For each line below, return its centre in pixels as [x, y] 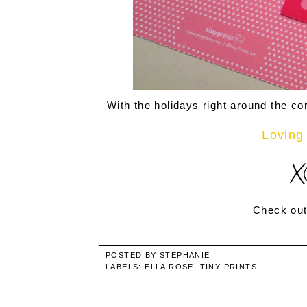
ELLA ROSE [169, 267]
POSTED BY [133, 255]
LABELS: [125, 267]
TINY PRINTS [229, 267]
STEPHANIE [185, 255]
